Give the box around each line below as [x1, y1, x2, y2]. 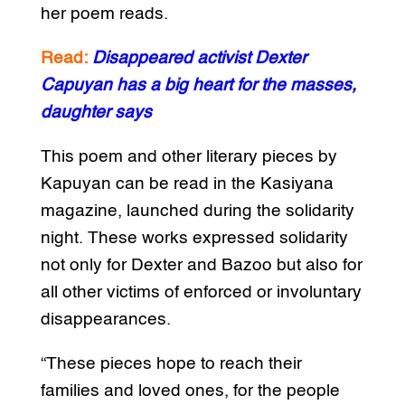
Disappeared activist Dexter [91, 49, 306, 67]
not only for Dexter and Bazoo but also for [40, 256, 363, 274]
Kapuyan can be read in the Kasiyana [40, 174, 334, 193]
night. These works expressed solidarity [40, 229, 348, 247]
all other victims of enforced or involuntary [40, 283, 362, 301]
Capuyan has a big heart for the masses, [40, 76, 356, 94]
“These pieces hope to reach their [40, 354, 302, 372]
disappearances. [40, 310, 171, 328]
